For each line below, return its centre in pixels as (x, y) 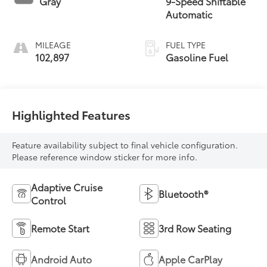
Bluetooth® (183, 194)
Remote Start (60, 228)
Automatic (189, 14)
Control (49, 200)
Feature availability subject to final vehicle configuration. (125, 145)
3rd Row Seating (195, 228)
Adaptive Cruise (67, 187)
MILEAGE (53, 44)
